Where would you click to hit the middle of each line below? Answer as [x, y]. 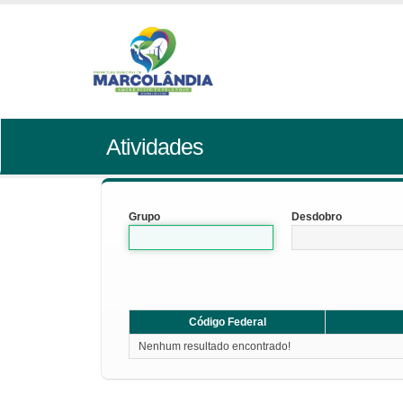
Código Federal [227, 322]
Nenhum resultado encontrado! [215, 346]
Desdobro [317, 217]
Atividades [154, 147]
